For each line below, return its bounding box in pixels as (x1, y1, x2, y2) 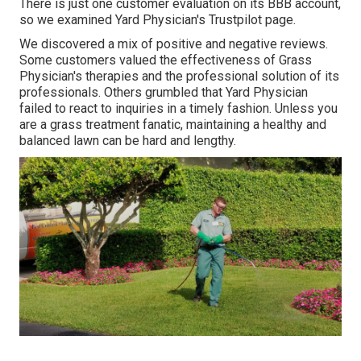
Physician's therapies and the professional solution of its (19, 68, 339, 85)
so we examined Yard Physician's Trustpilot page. (19, 12, 296, 28)
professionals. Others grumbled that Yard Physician (19, 85, 308, 101)
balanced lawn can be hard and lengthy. (19, 133, 236, 149)
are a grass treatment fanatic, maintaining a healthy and (19, 117, 326, 133)
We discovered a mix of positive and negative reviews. (19, 36, 328, 52)
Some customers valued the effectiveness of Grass (19, 52, 312, 68)
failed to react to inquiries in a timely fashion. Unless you (19, 101, 338, 117)
